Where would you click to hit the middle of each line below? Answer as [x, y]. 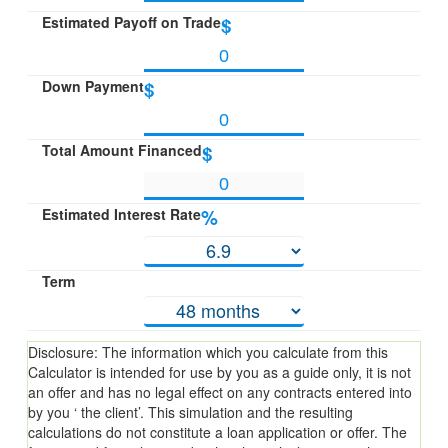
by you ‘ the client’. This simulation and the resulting [190, 411]
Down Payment [92, 85]
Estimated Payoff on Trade [131, 21]
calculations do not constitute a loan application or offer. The [217, 431]
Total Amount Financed [121, 149]
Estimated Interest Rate [121, 213]
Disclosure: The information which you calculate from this [207, 351]
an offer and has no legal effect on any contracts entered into [219, 391]
